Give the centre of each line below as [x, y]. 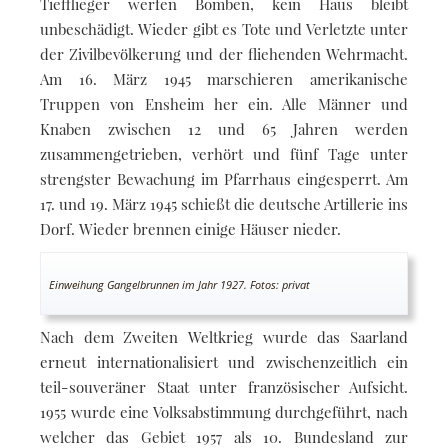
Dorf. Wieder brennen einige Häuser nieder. [190, 228]
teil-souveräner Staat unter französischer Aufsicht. [224, 386]
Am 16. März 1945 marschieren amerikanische [224, 78]
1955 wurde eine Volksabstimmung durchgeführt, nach [224, 411]
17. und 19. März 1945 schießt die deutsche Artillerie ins [224, 203]
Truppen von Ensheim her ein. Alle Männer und [224, 103]
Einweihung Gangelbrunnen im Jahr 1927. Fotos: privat [179, 284]
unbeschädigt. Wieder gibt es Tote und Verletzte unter [224, 28]
